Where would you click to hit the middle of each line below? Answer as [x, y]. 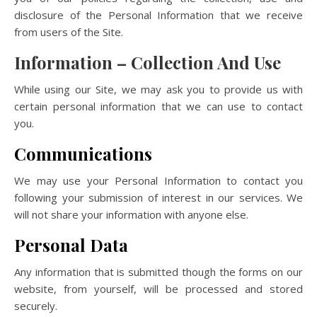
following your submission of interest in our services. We [158, 197]
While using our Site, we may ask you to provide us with [158, 89]
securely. [36, 306]
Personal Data [71, 245]
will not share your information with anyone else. [131, 214]
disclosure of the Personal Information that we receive [158, 15]
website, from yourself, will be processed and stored [158, 289]
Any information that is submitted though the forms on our [158, 272]
